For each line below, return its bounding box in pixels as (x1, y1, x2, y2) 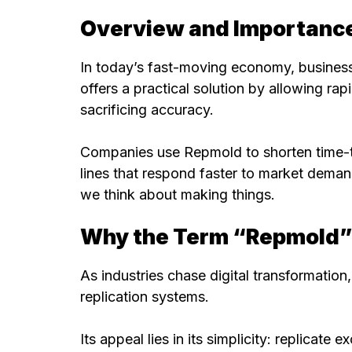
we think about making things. (80, 185, 275, 203)
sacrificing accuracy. (80, 101, 214, 118)
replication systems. (80, 288, 209, 306)
